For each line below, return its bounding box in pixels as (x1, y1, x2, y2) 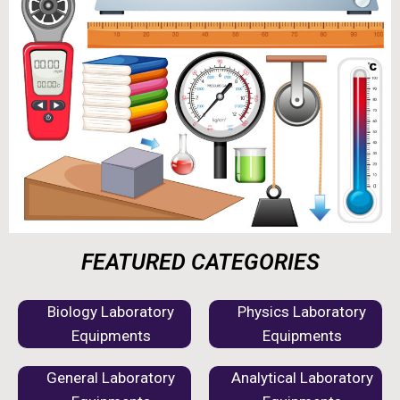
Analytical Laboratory (230, 369, 373, 387)
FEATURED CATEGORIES (80, 249, 320, 276)
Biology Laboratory (47, 303, 174, 321)
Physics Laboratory (237, 303, 366, 321)
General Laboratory (46, 369, 175, 387)
